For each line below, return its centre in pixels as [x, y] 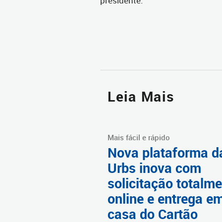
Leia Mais [141, 97]
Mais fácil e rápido [139, 138]
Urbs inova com [154, 168]
